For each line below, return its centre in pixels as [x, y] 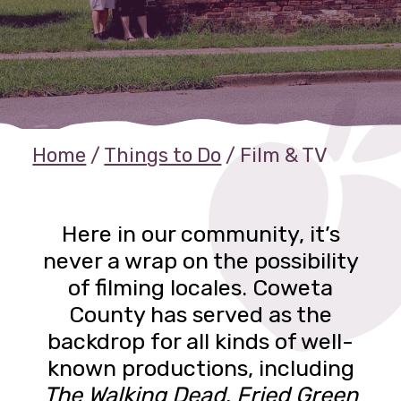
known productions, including [200, 367]
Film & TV [284, 155]
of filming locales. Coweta [200, 287]
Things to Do [163, 155]
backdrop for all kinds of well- [200, 341]
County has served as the [200, 314]
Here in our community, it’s [200, 233]
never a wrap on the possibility [200, 260]
